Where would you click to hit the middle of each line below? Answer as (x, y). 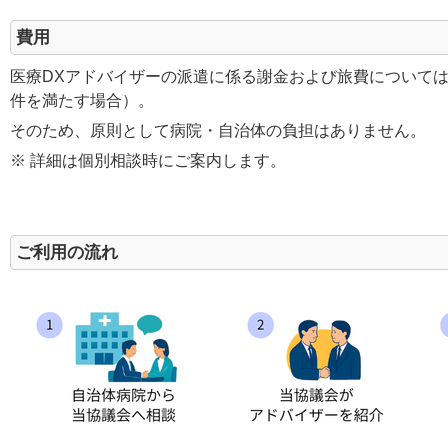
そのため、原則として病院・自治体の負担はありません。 (218, 130)
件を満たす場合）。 (82, 100)
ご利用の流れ (67, 252)
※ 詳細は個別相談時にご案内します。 (148, 160)
